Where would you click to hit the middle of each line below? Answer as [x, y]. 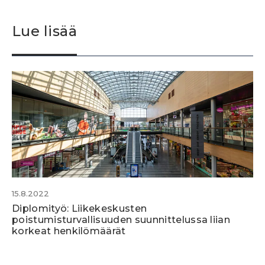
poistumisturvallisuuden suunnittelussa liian [121, 219]
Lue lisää [45, 31]
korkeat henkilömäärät [69, 231]
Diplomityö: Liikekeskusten [80, 208]
